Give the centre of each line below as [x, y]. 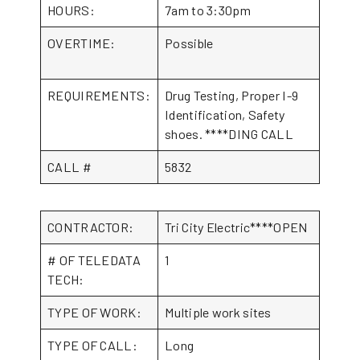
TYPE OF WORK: [94, 312]
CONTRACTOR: [91, 227]
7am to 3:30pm [208, 10]
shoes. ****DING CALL [229, 134]
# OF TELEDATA [94, 260]
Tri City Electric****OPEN [237, 227]
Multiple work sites [218, 312]
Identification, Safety [225, 115]
